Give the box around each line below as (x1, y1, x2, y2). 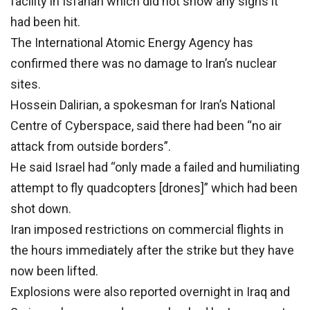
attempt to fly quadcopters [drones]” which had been (10, 181, 298, 196)
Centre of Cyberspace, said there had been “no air (10, 118, 282, 134)
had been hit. (10, 15, 80, 30)
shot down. (10, 201, 71, 217)
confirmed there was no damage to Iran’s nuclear (10, 56, 277, 71)
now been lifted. (10, 264, 98, 279)
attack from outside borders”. (10, 139, 171, 154)
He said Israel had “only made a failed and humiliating (10, 160, 300, 175)
